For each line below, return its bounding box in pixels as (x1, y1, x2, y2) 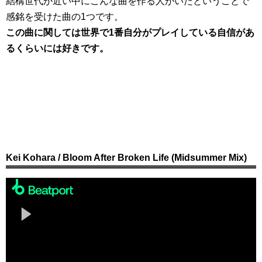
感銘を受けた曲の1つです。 (6, 12, 123, 22)
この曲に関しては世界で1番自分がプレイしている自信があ (6, 27, 254, 38)
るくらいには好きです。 (6, 43, 109, 54)
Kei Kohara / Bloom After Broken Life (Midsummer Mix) (6, 153, 247, 163)
